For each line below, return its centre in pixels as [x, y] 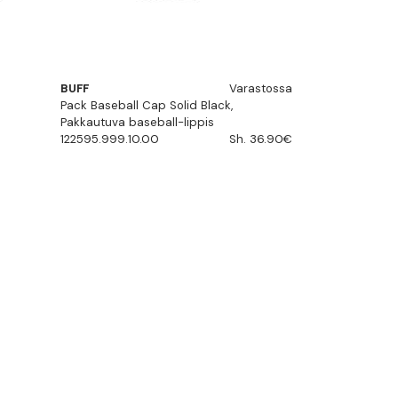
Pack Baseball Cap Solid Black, [147, 105]
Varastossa [260, 88]
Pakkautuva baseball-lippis [138, 122]
